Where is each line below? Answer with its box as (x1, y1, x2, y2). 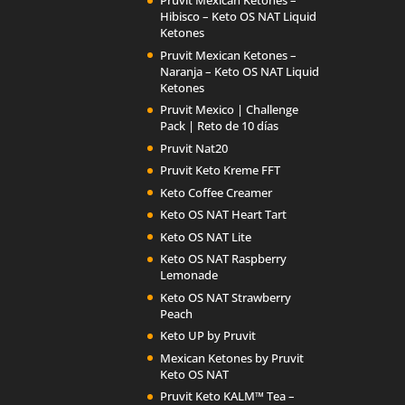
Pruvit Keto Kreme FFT (160, 162, 281, 179)
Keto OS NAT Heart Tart (160, 206, 287, 223)
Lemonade (160, 267, 219, 284)
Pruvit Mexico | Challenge (160, 101, 299, 118)
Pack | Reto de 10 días (160, 118, 279, 135)
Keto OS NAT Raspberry (160, 250, 287, 268)
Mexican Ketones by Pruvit (160, 349, 305, 366)
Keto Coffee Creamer (160, 184, 273, 201)
